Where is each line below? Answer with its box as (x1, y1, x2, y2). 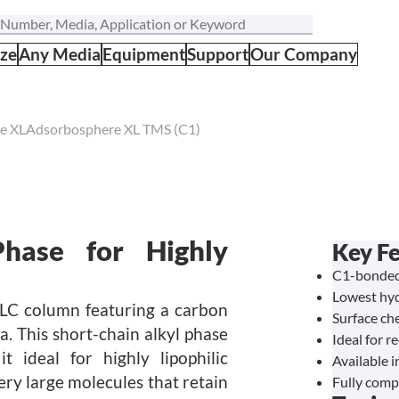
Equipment (102, 44, 185, 65)
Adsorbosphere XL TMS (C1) (26, 120, 200, 137)
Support (187, 44, 248, 65)
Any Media (19, 44, 101, 65)
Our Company (250, 44, 357, 65)
